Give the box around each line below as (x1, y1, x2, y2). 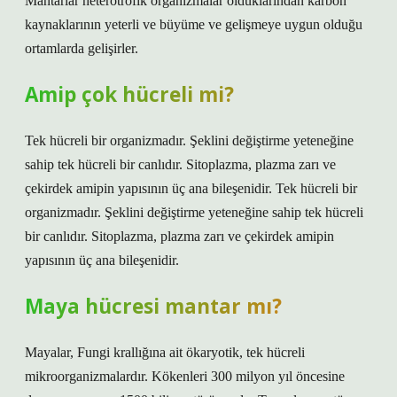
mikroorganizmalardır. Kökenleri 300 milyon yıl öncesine (25, 369, 345, 384)
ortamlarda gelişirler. (25, 41, 138, 56)
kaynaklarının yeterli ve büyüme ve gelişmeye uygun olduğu (25, 17, 362, 32)
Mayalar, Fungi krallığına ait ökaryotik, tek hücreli (25, 345, 305, 360)
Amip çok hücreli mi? (25, 81, 234, 108)
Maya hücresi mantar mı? (25, 292, 282, 320)
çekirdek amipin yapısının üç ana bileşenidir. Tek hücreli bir (25, 181, 357, 196)
